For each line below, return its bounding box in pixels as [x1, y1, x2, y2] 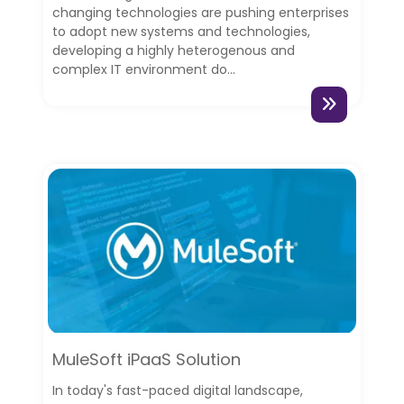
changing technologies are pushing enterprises [51, 3, 349, 22]
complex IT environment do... [51, 60, 235, 78]
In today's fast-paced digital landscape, [51, 381, 303, 399]
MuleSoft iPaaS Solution [51, 348, 241, 371]
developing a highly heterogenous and [51, 41, 295, 60]
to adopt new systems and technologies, [51, 22, 310, 41]
